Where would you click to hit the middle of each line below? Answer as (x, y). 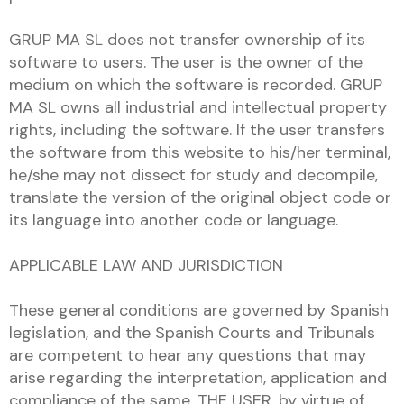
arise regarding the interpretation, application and (198, 378)
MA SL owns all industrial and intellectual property (198, 107)
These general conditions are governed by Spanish (199, 310)
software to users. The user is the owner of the (186, 62)
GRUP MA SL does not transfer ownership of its (187, 40)
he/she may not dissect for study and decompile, (193, 175)
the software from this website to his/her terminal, (200, 152)
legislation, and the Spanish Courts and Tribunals (192, 333)
